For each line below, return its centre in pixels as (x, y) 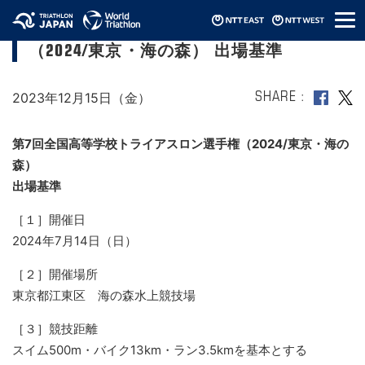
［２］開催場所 (55, 274)
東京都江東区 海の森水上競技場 (104, 295)
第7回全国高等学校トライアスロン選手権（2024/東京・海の (180, 144)
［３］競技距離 (55, 329)
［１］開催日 (49, 220)
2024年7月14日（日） (75, 241)
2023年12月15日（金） (81, 98)
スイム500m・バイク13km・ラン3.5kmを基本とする (160, 350)
